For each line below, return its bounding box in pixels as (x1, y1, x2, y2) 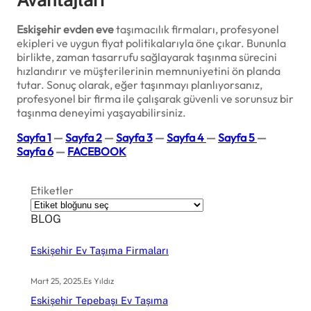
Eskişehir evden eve (17, 22, 114, 36)
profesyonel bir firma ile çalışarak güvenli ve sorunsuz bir (17, 91, 294, 106)
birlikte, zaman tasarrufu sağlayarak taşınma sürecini (17, 49, 277, 64)
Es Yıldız (83, 276, 114, 287)
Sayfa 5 (218, 130, 257, 144)
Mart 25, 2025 (31, 276, 81, 287)
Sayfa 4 (167, 130, 206, 144)
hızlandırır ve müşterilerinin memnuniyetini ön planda (17, 63, 280, 78)
